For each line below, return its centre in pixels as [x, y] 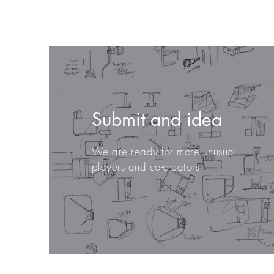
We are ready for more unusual [164, 151]
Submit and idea [157, 119]
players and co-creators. [147, 167]
